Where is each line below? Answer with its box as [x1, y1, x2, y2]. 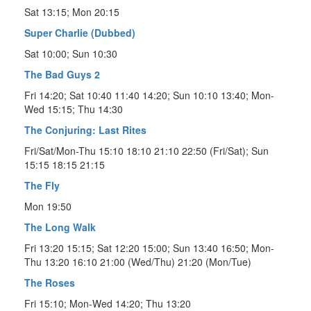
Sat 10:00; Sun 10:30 [24, 46, 117, 60]
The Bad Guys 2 [24, 67, 100, 81]
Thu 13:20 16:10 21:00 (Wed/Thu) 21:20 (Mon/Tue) [24, 254, 251, 269]
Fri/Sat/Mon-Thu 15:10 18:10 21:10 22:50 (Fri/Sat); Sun [24, 143, 269, 158]
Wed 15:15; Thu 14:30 [24, 101, 123, 116]
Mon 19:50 [24, 199, 72, 213]
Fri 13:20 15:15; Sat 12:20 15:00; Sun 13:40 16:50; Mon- [24, 240, 274, 255]
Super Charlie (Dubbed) [24, 25, 135, 40]
